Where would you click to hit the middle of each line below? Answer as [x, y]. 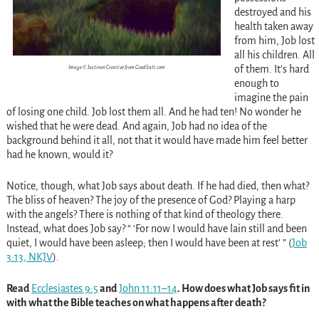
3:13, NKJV [29, 257]
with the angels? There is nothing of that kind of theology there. [145, 215]
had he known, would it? [59, 155]
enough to [256, 84]
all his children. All [274, 55]
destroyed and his [272, 12]
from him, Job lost [274, 41]
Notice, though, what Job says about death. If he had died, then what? [157, 186]
